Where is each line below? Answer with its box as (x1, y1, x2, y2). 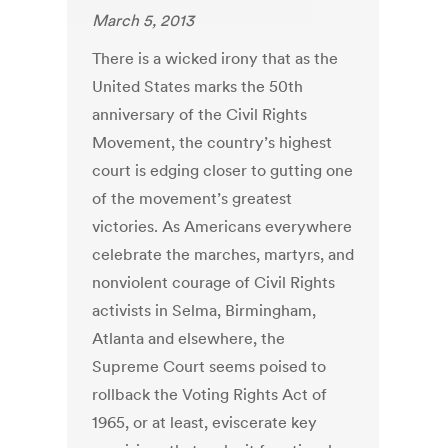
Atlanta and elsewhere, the (92, 328, 286, 349)
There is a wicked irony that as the (92, 48, 339, 69)
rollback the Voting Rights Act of (92, 384, 328, 405)
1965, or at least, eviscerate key (92, 412, 318, 433)
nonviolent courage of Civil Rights (92, 272, 336, 293)
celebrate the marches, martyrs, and (92, 244, 355, 265)
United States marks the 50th (92, 76, 304, 97)
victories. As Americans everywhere (92, 216, 353, 237)
